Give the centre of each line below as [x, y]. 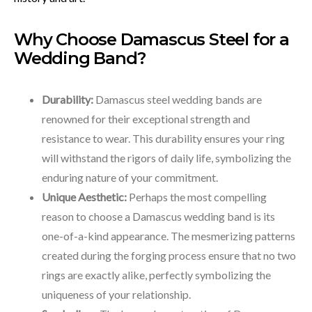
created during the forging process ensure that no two [169, 255]
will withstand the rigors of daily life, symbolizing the [166, 158]
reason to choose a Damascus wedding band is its [158, 216]
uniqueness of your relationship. [116, 294]
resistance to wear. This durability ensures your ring [163, 138]
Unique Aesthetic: [84, 197]
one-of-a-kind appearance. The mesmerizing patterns [169, 236]
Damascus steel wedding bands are [179, 99]
